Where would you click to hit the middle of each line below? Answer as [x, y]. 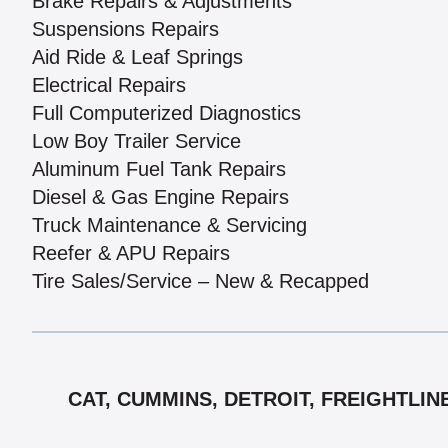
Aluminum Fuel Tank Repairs [159, 169]
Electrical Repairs [109, 85]
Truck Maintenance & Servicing [169, 225]
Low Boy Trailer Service [136, 141]
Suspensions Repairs [125, 29]
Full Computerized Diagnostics [166, 113]
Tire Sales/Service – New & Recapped [200, 281]
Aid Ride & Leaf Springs [137, 57]
